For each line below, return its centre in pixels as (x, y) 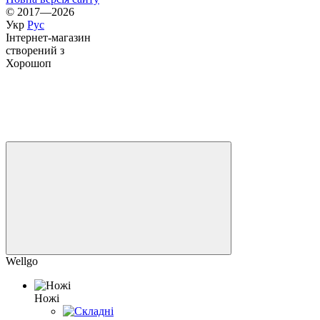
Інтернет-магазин (48, 37)
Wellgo (22, 261)
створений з (35, 50)
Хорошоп (29, 63)
